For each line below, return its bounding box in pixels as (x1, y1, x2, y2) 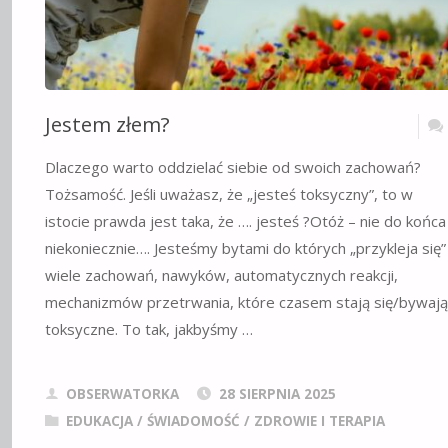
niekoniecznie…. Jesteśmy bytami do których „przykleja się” (44, 237, 446, 258)
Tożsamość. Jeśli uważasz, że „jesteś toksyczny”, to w (44, 183, 413, 204)
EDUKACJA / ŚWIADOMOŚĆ (66, 412, 241, 431)
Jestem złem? (44, 109, 170, 138)
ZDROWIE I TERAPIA (254, 412, 386, 431)
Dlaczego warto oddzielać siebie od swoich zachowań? (44, 156, 421, 177)
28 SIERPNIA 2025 (218, 385, 336, 404)
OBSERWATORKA (66, 385, 180, 404)
